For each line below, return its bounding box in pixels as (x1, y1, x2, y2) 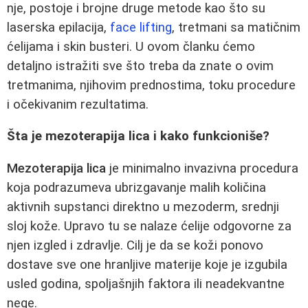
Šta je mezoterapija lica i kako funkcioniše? (7, 129, 269, 144)
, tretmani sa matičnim (172, 19, 300, 35)
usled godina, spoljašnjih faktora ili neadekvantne (7, 276, 285, 291)
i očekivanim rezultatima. (7, 96, 148, 112)
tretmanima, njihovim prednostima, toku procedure (7, 77, 296, 93)
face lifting (110, 19, 172, 35)
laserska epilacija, (7, 19, 110, 35)
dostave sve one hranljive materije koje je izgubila (7, 257, 287, 272)
